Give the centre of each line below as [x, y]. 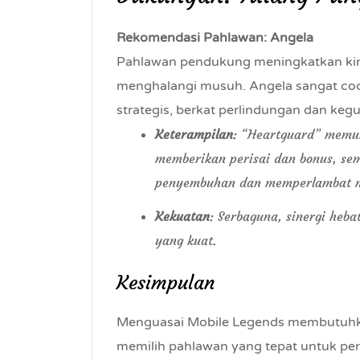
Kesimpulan [166, 283]
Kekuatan [182, 216]
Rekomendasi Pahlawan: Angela [215, 38]
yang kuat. [186, 240]
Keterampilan [194, 134]
